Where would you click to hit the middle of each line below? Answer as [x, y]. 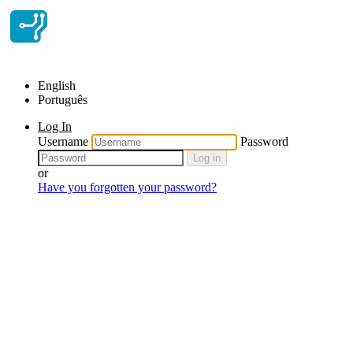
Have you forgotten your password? [127, 187]
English [57, 85]
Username [63, 141]
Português [63, 100]
